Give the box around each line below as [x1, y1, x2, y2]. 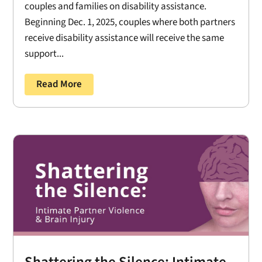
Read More [36, 77, 82, 92]
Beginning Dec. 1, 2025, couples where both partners [25, 15, 236, 30]
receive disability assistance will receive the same [25, 31, 225, 46]
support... [25, 47, 64, 61]
